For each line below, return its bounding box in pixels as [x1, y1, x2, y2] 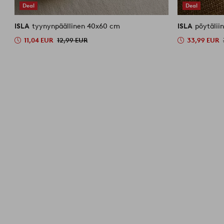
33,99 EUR [187, 36, 219, 44]
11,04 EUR [24, 36, 53, 44]
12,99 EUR [57, 36, 88, 44]
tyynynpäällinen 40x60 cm [32, 21, 120, 30]
